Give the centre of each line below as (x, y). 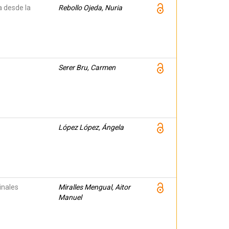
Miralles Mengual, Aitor (94, 187)
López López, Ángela (91, 127)
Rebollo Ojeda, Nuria (90, 8)
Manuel (70, 197)
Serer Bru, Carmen (87, 67)
